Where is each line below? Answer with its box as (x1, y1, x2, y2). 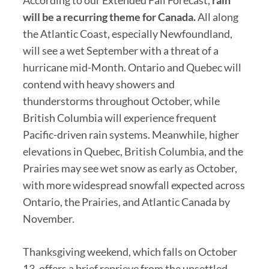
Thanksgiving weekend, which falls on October (22, 244, 237, 258)
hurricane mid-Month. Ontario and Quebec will (22, 60, 241, 74)
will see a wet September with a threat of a (22, 43, 219, 57)
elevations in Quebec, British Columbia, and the (22, 144, 243, 158)
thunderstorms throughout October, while (22, 94, 220, 107)
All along (195, 10, 238, 23)
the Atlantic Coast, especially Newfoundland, (22, 26, 232, 40)
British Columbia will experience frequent (22, 110, 217, 124)
